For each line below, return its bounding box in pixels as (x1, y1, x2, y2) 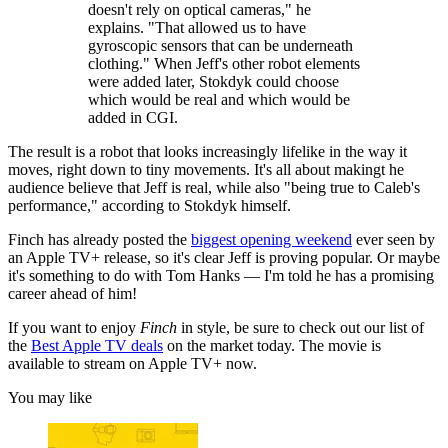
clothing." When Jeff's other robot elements (88, 55, 360, 73)
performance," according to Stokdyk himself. (8, 197, 291, 215)
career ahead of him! (8, 285, 137, 303)
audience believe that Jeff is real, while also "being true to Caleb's (8, 179, 420, 197)
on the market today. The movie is (163, 337, 381, 355)
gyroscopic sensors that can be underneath (88, 37, 353, 55)
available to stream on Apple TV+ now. (8, 355, 257, 373)
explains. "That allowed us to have (88, 19, 306, 37)
